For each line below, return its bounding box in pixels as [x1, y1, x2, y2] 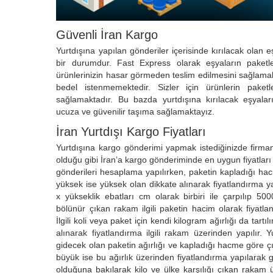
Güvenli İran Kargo [56, 27, 158, 41]
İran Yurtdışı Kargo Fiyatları [56, 124, 207, 138]
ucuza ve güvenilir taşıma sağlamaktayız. [56, 106, 215, 116]
